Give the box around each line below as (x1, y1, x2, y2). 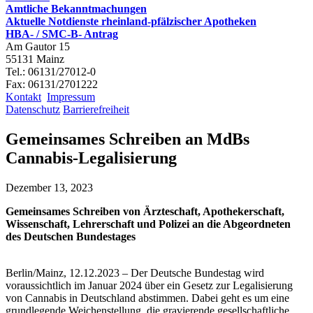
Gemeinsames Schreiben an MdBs (6, 129, 249, 148)
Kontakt (6, 91, 41, 103)
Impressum (47, 91, 95, 103)
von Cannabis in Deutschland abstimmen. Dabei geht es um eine (6, 291, 289, 304)
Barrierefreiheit (63, 103, 129, 115)
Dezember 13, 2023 (6, 181, 93, 194)
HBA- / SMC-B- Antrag (6, 28, 118, 40)
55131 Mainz (6, 53, 64, 65)
